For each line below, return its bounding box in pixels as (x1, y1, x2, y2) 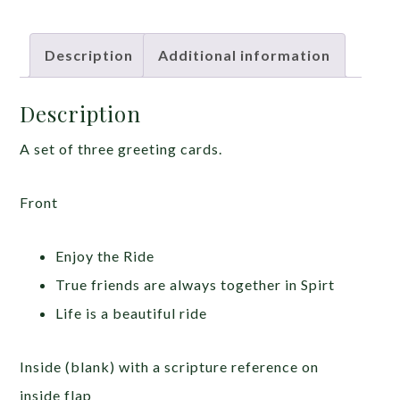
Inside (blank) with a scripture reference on (20, 357, 320, 375)
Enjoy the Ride (55, 246, 155, 264)
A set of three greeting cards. (20, 139, 223, 157)
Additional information (158, 46, 331, 64)
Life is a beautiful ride (55, 304, 208, 321)
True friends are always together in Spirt (55, 275, 336, 293)
